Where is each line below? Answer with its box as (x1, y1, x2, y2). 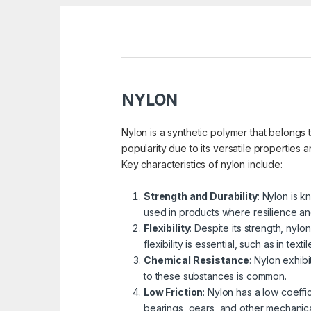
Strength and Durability (144, 190, 258, 203)
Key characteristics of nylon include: (121, 158, 283, 171)
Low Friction (144, 286, 203, 299)
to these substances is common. (144, 270, 287, 283)
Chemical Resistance (144, 254, 250, 267)
